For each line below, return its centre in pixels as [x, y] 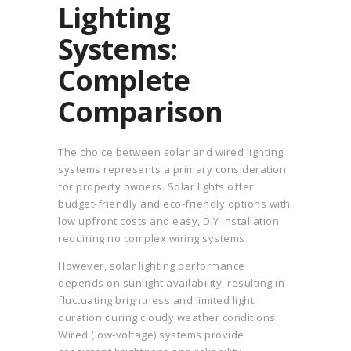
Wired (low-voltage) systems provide [151, 335]
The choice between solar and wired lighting [171, 152]
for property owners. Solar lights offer [156, 187]
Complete [124, 81]
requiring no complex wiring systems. [153, 239]
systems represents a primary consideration [172, 170]
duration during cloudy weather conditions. [168, 318]
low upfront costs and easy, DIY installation [168, 221]
